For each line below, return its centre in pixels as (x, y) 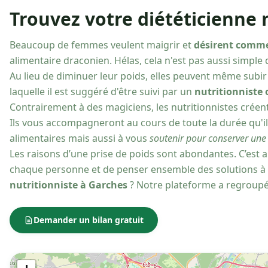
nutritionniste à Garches (68, 185)
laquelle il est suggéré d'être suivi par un (102, 92)
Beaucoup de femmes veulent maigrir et (102, 45)
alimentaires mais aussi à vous (80, 138)
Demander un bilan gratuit (89, 220)
